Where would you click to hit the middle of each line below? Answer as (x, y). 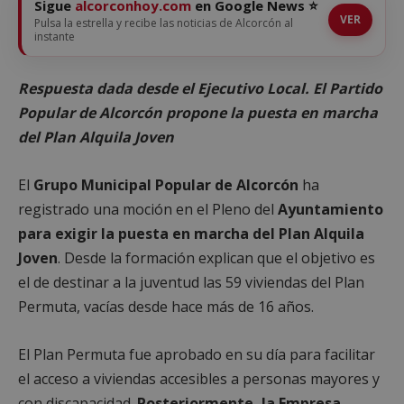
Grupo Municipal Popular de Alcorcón (164, 184)
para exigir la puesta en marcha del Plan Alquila (191, 233)
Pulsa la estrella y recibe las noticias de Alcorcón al (164, 23)
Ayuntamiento (331, 209)
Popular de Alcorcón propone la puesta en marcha (198, 112)
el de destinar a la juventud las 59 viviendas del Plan (191, 282)
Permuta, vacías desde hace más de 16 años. (166, 306)
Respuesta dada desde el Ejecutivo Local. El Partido (200, 88)
